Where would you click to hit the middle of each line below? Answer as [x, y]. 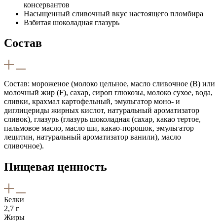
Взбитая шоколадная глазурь [72, 22]
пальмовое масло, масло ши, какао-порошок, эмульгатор [99, 128]
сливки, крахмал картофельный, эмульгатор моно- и [92, 102]
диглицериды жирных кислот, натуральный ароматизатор [102, 110]
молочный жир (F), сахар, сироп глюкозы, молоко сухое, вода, [108, 93]
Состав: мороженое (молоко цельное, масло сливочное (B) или [110, 84]
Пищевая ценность [55, 167]
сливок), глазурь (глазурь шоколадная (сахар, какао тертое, [102, 119]
